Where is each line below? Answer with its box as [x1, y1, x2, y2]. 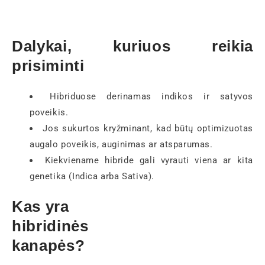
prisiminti [12, 57, 85, 75]
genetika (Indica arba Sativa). [30, 170, 155, 182]
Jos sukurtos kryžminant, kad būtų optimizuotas [43, 122, 253, 134]
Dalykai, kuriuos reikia [12, 37, 253, 56]
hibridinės [12, 217, 89, 235]
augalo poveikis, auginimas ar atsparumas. [30, 138, 213, 150]
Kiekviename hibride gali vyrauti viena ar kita [44, 154, 253, 166]
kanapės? [12, 237, 85, 255]
